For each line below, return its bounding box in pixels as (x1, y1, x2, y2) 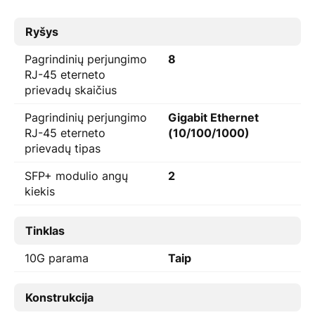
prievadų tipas (25, 141, 101, 155)
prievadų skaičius (25, 83, 117, 97)
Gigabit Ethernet (168, 110, 259, 124)
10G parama (25, 251, 89, 265)
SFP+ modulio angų (25, 169, 128, 183)
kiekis (25, 184, 55, 198)
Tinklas (25, 224, 65, 238)
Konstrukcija (25, 290, 94, 304)
